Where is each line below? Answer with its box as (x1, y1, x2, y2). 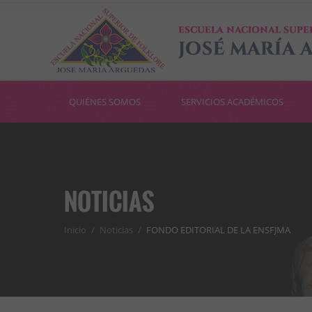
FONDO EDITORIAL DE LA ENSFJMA (146, 224, 290, 236)
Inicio (64, 224, 86, 236)
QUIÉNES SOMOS (69, 95, 141, 108)
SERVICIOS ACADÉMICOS (181, 95, 283, 108)
